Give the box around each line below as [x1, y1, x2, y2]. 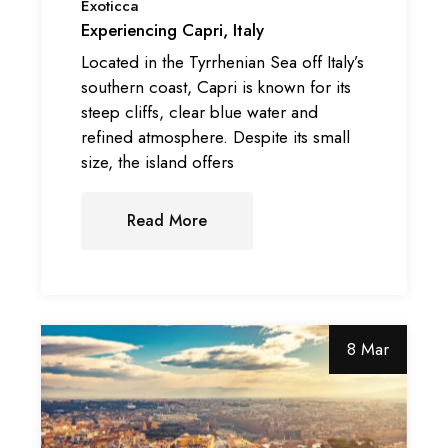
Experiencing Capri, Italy [81, 18, 265, 43]
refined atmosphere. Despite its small [81, 124, 351, 149]
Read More [127, 208, 208, 232]
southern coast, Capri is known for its [81, 74, 352, 99]
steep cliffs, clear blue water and [81, 99, 319, 124]
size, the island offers [81, 149, 235, 174]
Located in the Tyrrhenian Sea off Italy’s [81, 49, 365, 74]
